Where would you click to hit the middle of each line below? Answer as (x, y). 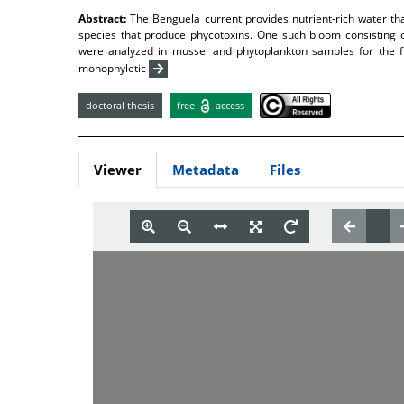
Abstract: (105, 18)
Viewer (118, 170)
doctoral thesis (120, 105)
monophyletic (114, 68)
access (229, 105)
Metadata (206, 170)
